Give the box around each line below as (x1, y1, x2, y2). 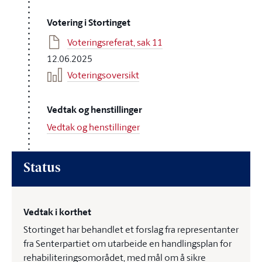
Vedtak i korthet (23, 205, 91, 219)
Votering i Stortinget (47, 16, 130, 29)
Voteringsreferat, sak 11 (67, 36, 163, 49)
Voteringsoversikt (67, 68, 139, 81)
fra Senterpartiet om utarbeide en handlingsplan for (23, 237, 232, 250)
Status (23, 162, 60, 175)
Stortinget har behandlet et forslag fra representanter (23, 223, 239, 236)
